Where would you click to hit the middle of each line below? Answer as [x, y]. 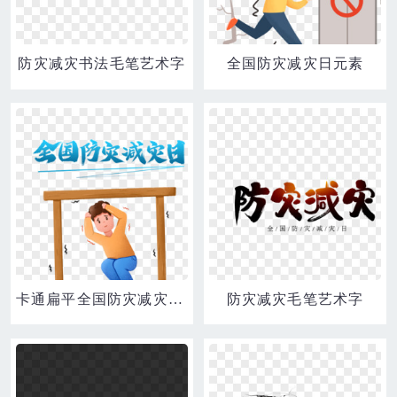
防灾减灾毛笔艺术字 [295, 300]
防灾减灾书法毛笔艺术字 [102, 64]
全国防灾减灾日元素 [295, 64]
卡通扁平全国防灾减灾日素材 [175, 300]
